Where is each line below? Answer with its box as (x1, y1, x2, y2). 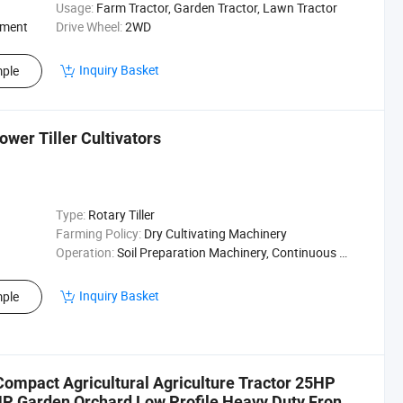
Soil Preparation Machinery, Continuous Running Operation (116, 244, 339, 261)
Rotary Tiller (87, 206, 155, 223)
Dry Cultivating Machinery (143, 225, 287, 242)
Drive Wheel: (55, 18, 122, 35)
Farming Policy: (55, 225, 141, 242)
